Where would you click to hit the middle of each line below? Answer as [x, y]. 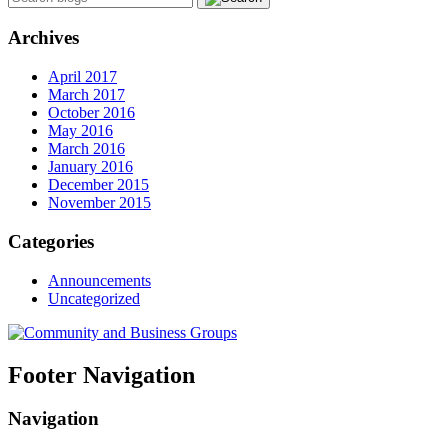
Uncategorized [94, 298]
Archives [43, 38]
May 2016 [80, 131]
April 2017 [82, 77]
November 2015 [99, 203]
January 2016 [90, 167]
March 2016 [86, 149]
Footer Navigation [101, 374]
